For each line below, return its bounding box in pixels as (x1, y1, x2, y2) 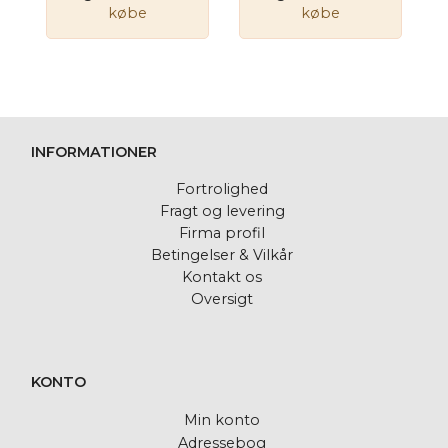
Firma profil (179, 223, 265, 242)
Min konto (184, 411, 260, 430)
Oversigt (191, 289, 253, 308)
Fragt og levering (159, 201, 285, 220)
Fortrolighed (176, 179, 268, 198)
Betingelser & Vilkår (151, 245, 293, 264)
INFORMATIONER (31, 142, 157, 161)
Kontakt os (182, 267, 262, 286)
